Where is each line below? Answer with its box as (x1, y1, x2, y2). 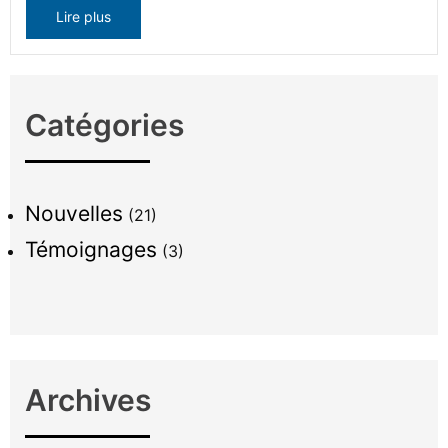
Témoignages (25, 237, 157, 263)
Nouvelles (25, 201, 123, 227)
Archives (25, 382, 151, 419)
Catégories (25, 107, 184, 144)
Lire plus (56, 8, 111, 26)
